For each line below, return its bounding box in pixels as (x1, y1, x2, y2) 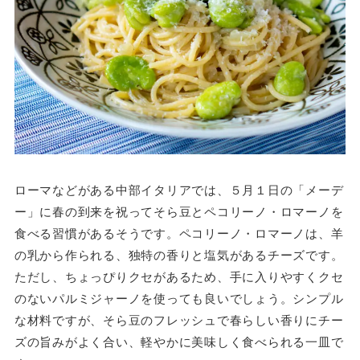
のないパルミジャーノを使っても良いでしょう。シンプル (14, 289, 344, 307)
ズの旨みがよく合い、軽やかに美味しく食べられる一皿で (14, 333, 344, 350)
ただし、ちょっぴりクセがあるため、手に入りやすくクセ (14, 268, 344, 285)
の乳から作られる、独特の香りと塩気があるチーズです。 (14, 246, 344, 264)
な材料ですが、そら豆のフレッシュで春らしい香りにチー (14, 311, 344, 329)
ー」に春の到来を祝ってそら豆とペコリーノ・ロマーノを (14, 202, 344, 220)
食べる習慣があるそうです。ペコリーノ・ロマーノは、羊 (14, 224, 344, 242)
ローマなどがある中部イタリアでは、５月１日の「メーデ (14, 181, 344, 198)
